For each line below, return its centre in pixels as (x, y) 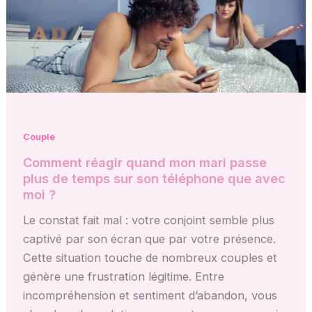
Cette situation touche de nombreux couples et (150, 257)
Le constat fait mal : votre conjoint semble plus (149, 220)
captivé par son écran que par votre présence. (150, 239)
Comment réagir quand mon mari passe (145, 163)
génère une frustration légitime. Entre (124, 276)
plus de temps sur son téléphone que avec (155, 179)
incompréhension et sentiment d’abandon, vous (150, 295)
